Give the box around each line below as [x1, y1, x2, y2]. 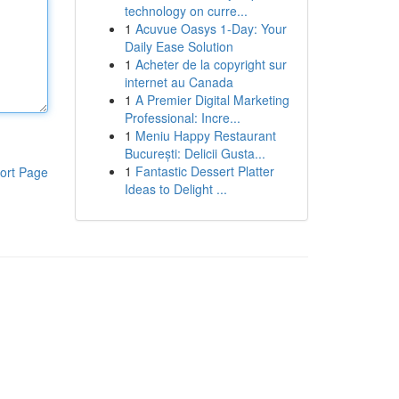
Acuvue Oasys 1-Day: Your [134, 20, 287, 37]
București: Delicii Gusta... [124, 144, 265, 162]
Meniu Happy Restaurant [134, 126, 276, 144]
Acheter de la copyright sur [134, 55, 287, 73]
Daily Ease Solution [124, 37, 233, 55]
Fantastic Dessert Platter [134, 162, 274, 180]
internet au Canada [124, 73, 233, 91]
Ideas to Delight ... [124, 180, 227, 198]
